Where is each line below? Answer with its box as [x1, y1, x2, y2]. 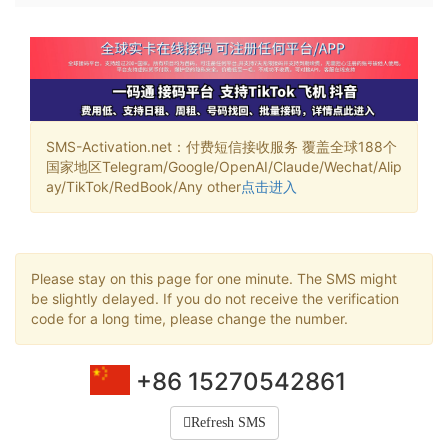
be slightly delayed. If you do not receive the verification [31, 289, 399, 307]
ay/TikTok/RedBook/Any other [46, 177, 241, 195]
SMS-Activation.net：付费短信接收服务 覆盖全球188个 [46, 137, 397, 155]
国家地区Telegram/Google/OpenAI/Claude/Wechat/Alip [46, 157, 402, 175]
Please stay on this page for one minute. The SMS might [31, 269, 397, 287]
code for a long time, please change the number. [31, 309, 348, 327]
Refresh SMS [190, 414, 266, 430]
